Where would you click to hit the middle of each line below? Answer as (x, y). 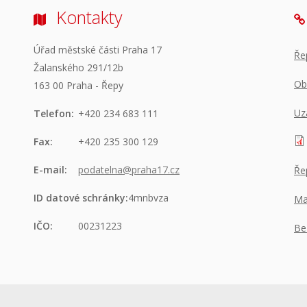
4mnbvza (148, 198)
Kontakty (89, 17)
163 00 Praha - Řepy (78, 86)
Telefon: (54, 114)
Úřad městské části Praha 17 (98, 50)
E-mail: (50, 170)
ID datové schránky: (81, 198)
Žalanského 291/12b (78, 68)
